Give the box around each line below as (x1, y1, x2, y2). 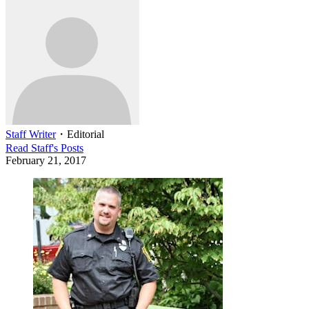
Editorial (67, 128, 104, 140)
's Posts (52, 141, 83, 154)
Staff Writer (6, 128, 56, 140)
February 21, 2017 (6, 154, 86, 166)
